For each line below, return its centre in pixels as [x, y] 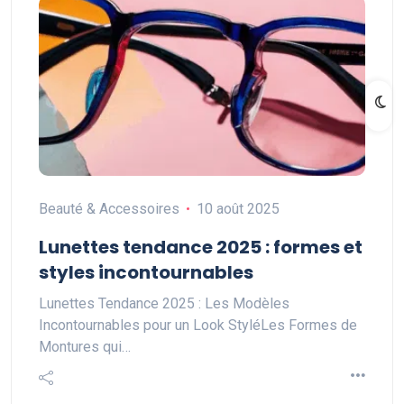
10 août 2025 [238, 209]
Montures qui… [85, 347]
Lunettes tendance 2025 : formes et [201, 247]
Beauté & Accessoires [109, 209]
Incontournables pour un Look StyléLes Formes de [198, 325]
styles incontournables [146, 272]
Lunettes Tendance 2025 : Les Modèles [164, 303]
